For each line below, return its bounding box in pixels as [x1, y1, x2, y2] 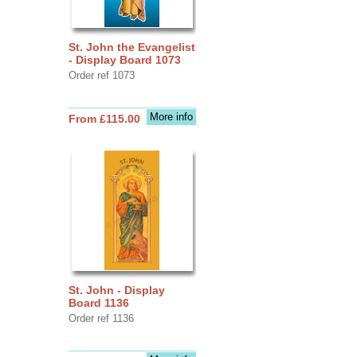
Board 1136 [68, 296, 129, 309]
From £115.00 [68, 112, 140, 125]
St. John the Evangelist [68, 40, 195, 53]
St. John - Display [68, 283, 165, 296]
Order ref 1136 [68, 312, 134, 324]
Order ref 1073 [68, 69, 135, 81]
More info [149, 110, 193, 123]
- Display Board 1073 [68, 53, 181, 66]
